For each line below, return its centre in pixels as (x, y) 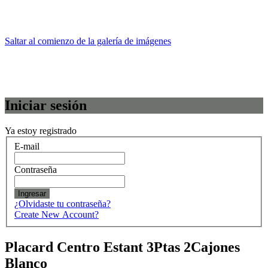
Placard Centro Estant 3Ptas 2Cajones (122, 247)
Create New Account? (57, 214)
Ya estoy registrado (41, 131)
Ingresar (32, 193)
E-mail (27, 146)
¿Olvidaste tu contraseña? (63, 203)
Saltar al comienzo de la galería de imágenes (88, 41)
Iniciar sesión (46, 106)
